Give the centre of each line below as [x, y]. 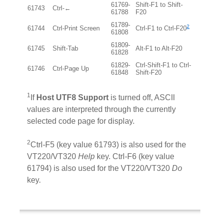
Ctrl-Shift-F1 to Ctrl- [163, 65]
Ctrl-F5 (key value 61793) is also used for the [108, 144]
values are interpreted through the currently [101, 109]
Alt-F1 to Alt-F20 [159, 48]
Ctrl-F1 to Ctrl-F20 [161, 28]
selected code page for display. [81, 121]
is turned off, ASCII [142, 97]
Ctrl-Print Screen [76, 28]
